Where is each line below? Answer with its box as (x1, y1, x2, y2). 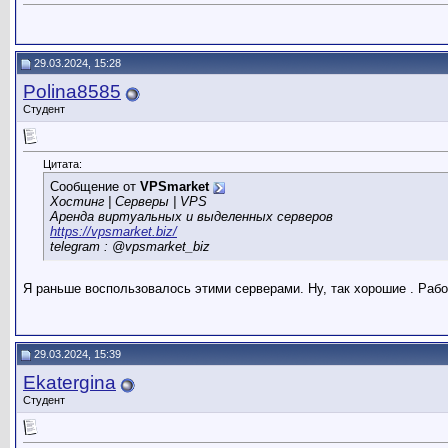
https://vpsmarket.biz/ (50, 224, 177, 240)
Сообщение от (50, 179, 140, 195)
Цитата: (43, 158, 82, 171)
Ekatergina (23, 372, 116, 393)
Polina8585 (23, 81, 121, 102)
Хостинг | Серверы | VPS (50, 194, 207, 210)
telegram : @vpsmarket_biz (50, 239, 210, 255)
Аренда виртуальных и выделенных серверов (50, 209, 333, 225)
